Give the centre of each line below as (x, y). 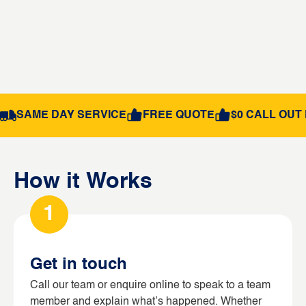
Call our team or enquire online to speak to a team (150, 285)
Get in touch (79, 265)
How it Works (83, 181)
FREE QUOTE (179, 115)
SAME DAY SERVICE (71, 115)
